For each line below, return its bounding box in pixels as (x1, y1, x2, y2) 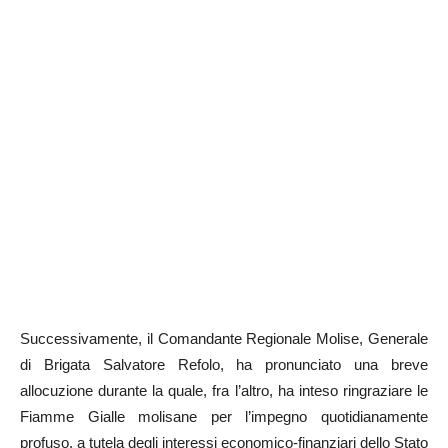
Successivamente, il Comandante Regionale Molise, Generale (20, 329, 428, 347)
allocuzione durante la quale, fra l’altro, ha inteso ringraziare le (20, 381, 428, 399)
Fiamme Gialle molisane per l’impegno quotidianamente (20, 407, 428, 425)
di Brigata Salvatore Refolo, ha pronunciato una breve (20, 355, 428, 373)
